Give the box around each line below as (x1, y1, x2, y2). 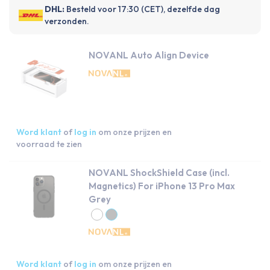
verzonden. (45, 16, 90, 27)
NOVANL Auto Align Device (89, 49, 209, 61)
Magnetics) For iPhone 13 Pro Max (89, 180, 235, 192)
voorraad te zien (16, 139, 82, 149)
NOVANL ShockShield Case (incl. (89, 167, 230, 178)
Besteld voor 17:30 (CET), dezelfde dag (66, 4, 221, 14)
